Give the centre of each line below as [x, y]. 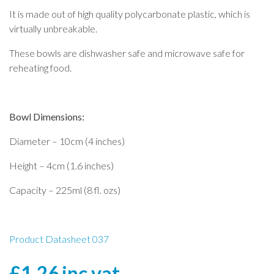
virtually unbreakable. [53, 28]
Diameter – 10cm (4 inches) [67, 141]
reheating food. [40, 67]
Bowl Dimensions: [47, 116]
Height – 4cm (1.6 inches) [61, 165]
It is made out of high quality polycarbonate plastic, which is [130, 13]
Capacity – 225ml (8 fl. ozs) [65, 190]
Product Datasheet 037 [59, 239]
